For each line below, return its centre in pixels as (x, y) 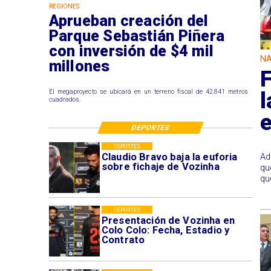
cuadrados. (65, 100)
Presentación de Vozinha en (168, 220)
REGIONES (64, 7)
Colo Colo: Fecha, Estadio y (165, 230)
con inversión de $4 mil (131, 51)
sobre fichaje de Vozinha (160, 166)
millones (79, 66)
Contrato (123, 240)
